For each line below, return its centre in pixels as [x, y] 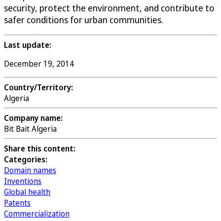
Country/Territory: [38, 87]
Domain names [30, 170]
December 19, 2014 [39, 63]
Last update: [28, 45]
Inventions [23, 181]
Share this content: [40, 148]
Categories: [26, 159]
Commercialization [37, 213]
